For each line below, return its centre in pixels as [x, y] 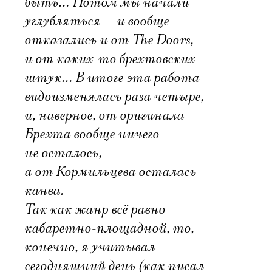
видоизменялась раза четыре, [114, 97]
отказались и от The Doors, [109, 40]
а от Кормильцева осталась [110, 172]
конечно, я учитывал [90, 247]
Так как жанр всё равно [95, 209]
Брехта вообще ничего [92, 134]
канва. [44, 191]
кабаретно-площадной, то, [109, 228]
